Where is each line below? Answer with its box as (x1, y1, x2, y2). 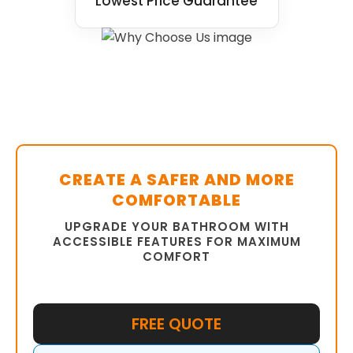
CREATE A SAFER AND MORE (58, 168, 295, 191)
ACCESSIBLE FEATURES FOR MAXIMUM (52, 232, 301, 250)
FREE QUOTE (132, 312, 221, 335)
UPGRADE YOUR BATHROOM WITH (64, 217, 289, 235)
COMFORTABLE (112, 188, 241, 211)
